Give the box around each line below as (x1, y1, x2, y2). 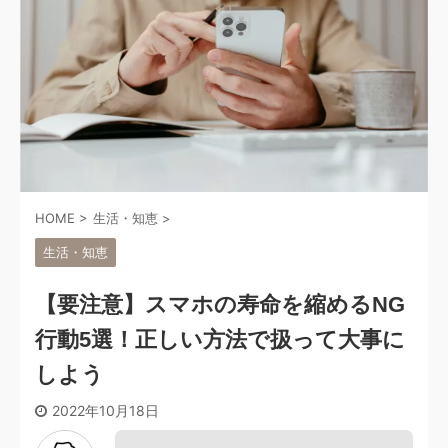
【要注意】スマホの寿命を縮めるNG (35, 292, 405, 318)
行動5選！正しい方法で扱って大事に (35, 327, 405, 353)
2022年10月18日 (52, 402, 159, 420)
